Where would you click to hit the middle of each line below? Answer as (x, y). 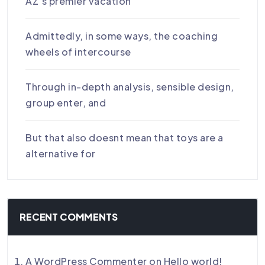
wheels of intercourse (78, 51)
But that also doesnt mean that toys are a (125, 137)
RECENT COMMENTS (69, 216)
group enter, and (66, 102)
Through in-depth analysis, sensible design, (130, 86)
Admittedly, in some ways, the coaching (122, 35)
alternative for (61, 153)
